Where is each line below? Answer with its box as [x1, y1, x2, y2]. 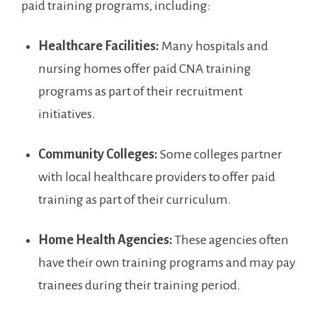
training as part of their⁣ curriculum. [38, 192, 231, 207]
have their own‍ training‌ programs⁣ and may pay [38, 255, 296, 270]
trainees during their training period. [38, 278, 241, 293]
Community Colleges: [38, 147, 158, 162]
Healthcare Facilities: [38, 39, 159, 54]
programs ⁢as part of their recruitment [38, 84, 243, 99]
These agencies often [173, 233, 289, 248]
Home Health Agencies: [38, 233, 173, 248]
